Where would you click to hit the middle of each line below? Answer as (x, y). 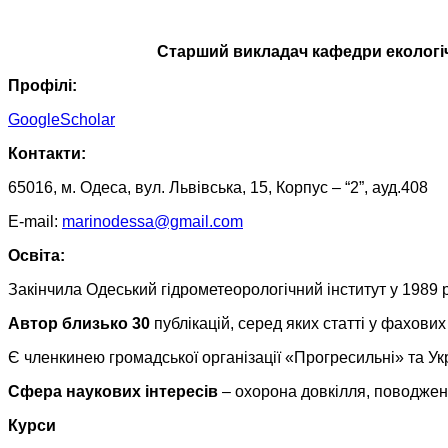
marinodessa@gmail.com (152, 221)
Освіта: (36, 255)
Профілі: (42, 85)
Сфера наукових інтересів (113, 391)
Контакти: (47, 153)
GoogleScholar (61, 119)
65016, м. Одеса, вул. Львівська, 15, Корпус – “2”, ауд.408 (218, 187)
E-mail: (35, 221)
